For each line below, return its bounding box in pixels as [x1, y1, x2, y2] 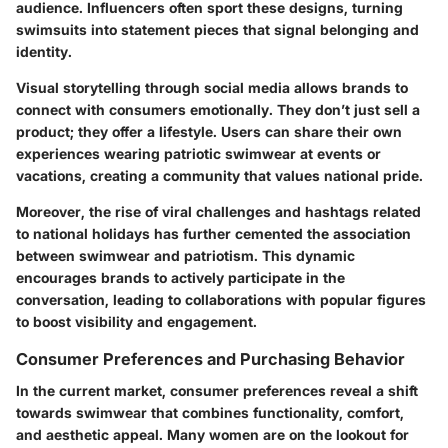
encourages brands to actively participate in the [16, 269, 345, 287]
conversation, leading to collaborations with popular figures [16, 291, 426, 309]
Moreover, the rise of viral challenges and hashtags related [16, 203, 421, 221]
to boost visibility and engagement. [16, 313, 257, 331]
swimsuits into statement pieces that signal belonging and [16, 21, 419, 39]
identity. [16, 43, 72, 61]
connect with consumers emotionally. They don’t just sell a [16, 101, 420, 119]
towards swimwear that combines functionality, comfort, [16, 404, 404, 422]
